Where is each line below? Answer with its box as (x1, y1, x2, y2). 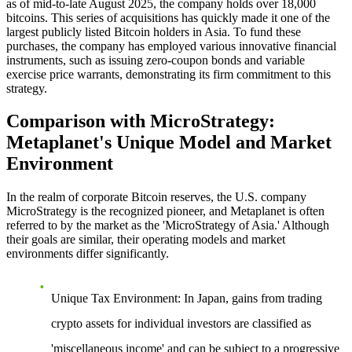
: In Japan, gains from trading (178, 291, 322, 306)
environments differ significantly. (6, 247, 169, 261)
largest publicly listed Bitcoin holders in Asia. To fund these (6, 24, 301, 38)
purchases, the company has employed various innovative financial (6, 38, 336, 53)
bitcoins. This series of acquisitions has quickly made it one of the (6, 10, 330, 24)
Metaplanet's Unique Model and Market (6, 132, 332, 153)
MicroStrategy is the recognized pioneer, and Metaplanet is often (6, 204, 324, 218)
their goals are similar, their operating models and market (6, 233, 285, 247)
